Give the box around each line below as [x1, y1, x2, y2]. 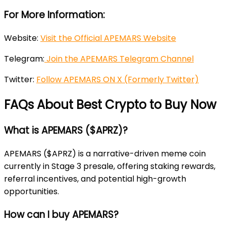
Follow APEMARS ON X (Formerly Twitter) [36, 73, 199, 85]
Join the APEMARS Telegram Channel [44, 52, 194, 65]
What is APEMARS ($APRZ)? [4, 124, 128, 138]
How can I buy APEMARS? [4, 207, 119, 221]
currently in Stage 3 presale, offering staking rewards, [4, 160, 215, 173]
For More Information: [4, 8, 105, 22]
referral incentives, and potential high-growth [4, 173, 186, 185]
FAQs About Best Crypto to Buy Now [4, 96, 216, 113]
